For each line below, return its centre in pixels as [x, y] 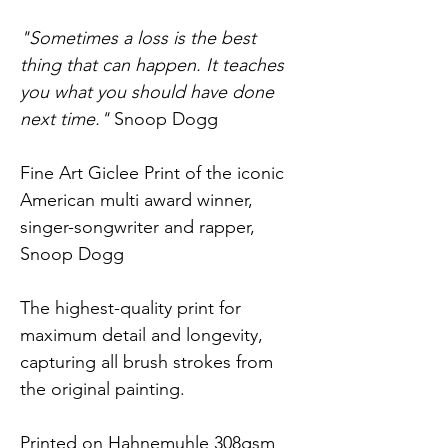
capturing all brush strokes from [149, 362]
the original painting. [102, 389]
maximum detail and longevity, [144, 335]
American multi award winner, [139, 200]
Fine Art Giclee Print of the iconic [154, 173]
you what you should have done [149, 92]
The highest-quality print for [133, 308]
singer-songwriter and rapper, [140, 227]
